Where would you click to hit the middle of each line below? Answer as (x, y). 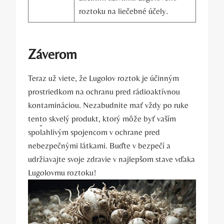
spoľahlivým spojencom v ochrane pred (94, 132)
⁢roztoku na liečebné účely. (123, 11)
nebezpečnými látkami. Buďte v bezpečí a (99, 145)
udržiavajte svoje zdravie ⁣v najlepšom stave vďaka (111, 159)
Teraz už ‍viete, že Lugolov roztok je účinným (103, 78)
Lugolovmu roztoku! (62, 172)
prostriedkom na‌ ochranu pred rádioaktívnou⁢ (104, 91)
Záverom (52, 54)
